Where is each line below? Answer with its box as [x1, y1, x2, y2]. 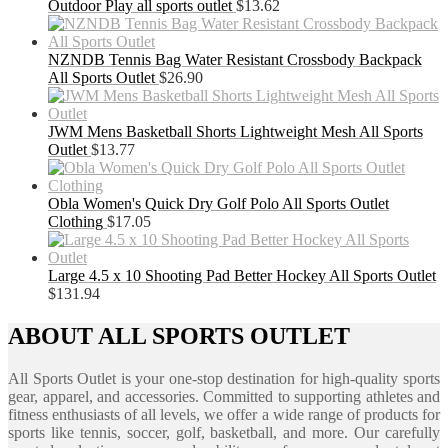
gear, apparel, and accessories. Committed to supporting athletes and [8, 388, 440, 405]
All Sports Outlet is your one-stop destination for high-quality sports [8, 370, 440, 387]
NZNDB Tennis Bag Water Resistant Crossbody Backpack [48, 51, 422, 69]
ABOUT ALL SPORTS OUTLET [8, 323, 350, 350]
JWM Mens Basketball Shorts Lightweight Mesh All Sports [48, 123, 423, 141]
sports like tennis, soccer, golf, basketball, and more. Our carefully [8, 424, 440, 441]
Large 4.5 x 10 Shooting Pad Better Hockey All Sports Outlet [48, 267, 436, 285]
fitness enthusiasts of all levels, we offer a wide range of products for [8, 406, 440, 423]
